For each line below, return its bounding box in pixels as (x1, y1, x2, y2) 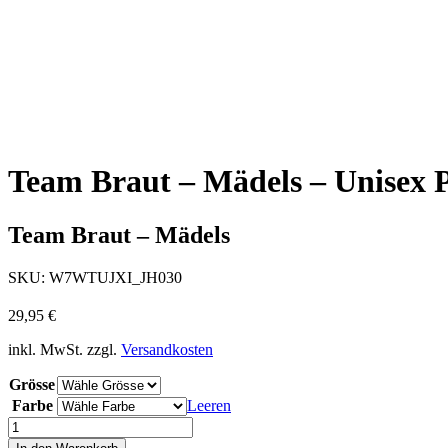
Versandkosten (121, 340, 213, 358)
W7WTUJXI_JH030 (49, 268, 182, 286)
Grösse (9, 375, 55, 393)
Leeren (187, 396, 231, 414)
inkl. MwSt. (8, 340, 83, 358)
